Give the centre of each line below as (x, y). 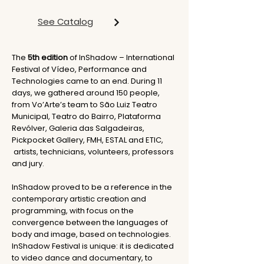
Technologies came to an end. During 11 (87, 81)
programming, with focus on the (73, 211)
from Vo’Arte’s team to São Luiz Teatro (85, 105)
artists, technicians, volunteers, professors (93, 152)
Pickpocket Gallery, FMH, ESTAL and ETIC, (88, 140)
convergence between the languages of (90, 222)
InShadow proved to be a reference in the (92, 187)
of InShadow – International (121, 57)
